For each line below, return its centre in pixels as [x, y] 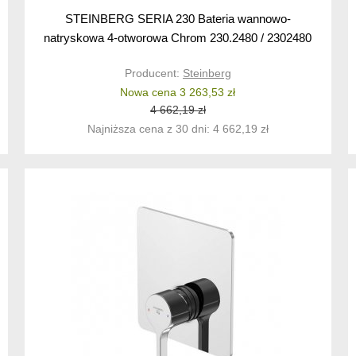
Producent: [153, 74]
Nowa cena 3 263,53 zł [178, 93]
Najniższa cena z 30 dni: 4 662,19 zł [178, 129]
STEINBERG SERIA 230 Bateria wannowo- [178, 19]
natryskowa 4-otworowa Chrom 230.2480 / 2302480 [178, 38]
